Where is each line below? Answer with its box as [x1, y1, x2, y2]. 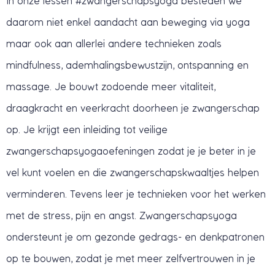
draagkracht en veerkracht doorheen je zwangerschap [6, 102, 260, 114]
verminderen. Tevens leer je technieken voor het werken [6, 188, 266, 199]
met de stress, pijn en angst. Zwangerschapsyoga [6, 209, 237, 221]
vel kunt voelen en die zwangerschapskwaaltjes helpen [6, 166, 259, 178]
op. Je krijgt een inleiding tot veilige [6, 123, 168, 135]
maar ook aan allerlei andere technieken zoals [6, 37, 222, 49]
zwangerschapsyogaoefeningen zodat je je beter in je [6, 145, 256, 157]
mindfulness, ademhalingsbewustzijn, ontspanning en [6, 59, 249, 71]
